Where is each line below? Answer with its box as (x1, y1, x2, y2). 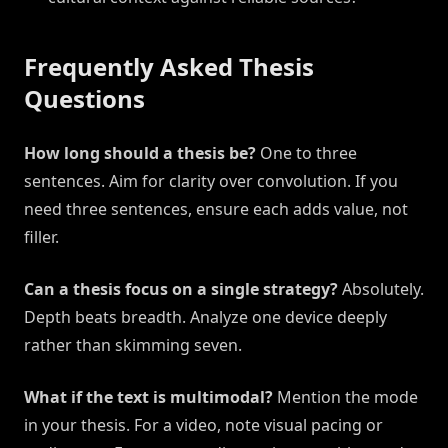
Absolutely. (338, 278, 424, 301)
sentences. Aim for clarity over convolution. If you (24, 170, 398, 193)
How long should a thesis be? (24, 142, 256, 165)
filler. (24, 226, 59, 249)
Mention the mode (273, 386, 418, 409)
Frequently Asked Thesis (24, 50, 314, 84)
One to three (256, 142, 357, 165)
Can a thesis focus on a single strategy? (24, 278, 338, 301)
